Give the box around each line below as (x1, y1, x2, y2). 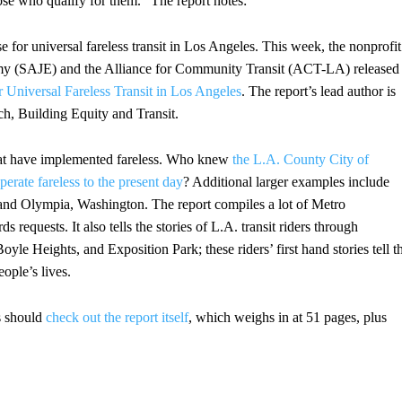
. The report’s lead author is (241, 83, 396, 100)
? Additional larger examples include (183, 174, 389, 190)
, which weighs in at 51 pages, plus (188, 310, 387, 326)
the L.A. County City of (229, 152, 369, 168)
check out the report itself (42, 310, 188, 326)
